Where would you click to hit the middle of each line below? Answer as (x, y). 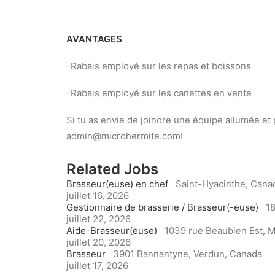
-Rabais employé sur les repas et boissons (159, 66)
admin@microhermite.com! (125, 136)
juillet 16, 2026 (98, 196)
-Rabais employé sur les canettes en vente (159, 93)
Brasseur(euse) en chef (117, 184)
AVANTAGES (94, 39)
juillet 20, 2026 (99, 242)
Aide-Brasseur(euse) (112, 230)
